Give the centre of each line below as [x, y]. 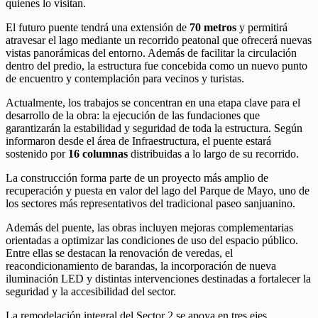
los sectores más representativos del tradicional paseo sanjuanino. [150, 204]
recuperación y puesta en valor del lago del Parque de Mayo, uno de [158, 191]
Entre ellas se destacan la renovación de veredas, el [119, 253]
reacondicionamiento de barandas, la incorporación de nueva [141, 266]
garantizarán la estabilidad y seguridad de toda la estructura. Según [154, 128]
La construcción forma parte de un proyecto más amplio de [137, 178]
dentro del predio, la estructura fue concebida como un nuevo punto [157, 66]
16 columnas [98, 154]
